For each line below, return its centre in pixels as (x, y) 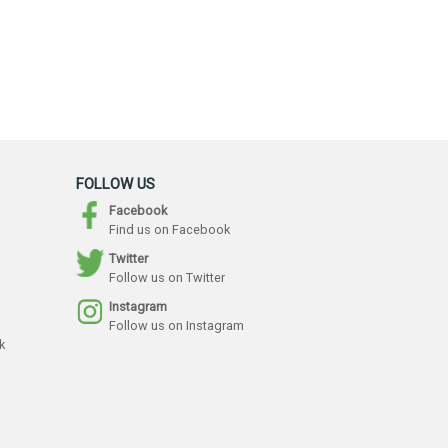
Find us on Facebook (169, 229)
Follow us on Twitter (167, 277)
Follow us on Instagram (176, 326)
